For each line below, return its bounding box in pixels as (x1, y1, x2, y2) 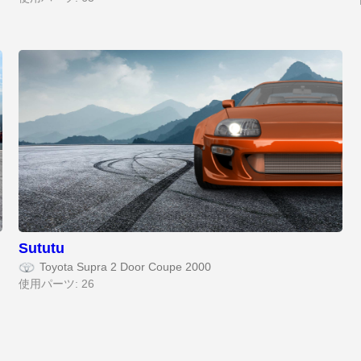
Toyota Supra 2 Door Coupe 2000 (39, 260, 212, 273)
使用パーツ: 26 (19, 277, 95, 290)
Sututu (19, 239, 65, 256)
